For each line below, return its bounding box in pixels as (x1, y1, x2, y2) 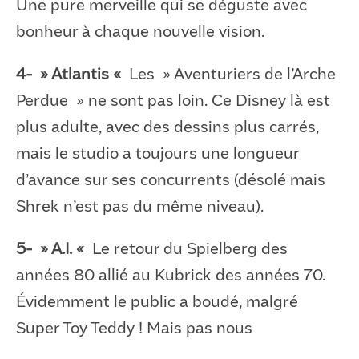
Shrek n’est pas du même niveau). (16, 195, 264, 216)
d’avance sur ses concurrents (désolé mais (16, 168, 325, 189)
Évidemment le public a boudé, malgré (16, 290, 298, 311)
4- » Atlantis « (16, 63, 125, 83)
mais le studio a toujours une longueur (16, 142, 299, 163)
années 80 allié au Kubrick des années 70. (16, 264, 325, 284)
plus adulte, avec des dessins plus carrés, (16, 115, 319, 136)
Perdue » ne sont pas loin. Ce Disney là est (16, 89, 330, 110)
